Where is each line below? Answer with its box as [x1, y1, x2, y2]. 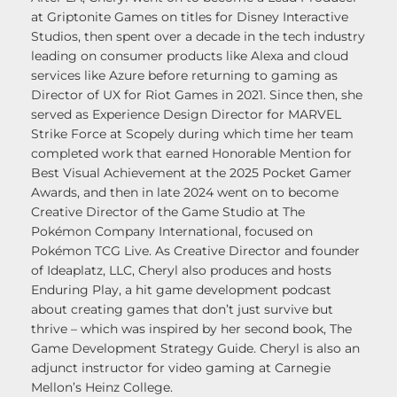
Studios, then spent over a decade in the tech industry [31, 28, 365, 45]
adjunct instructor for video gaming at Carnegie [31, 360, 331, 377]
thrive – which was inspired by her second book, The [31, 321, 352, 338]
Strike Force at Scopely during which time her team [31, 126, 354, 143]
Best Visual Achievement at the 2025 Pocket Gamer [31, 165, 352, 182]
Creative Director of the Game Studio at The [31, 204, 305, 221]
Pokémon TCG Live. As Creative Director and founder [31, 243, 360, 260]
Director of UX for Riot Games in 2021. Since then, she [31, 87, 362, 104]
